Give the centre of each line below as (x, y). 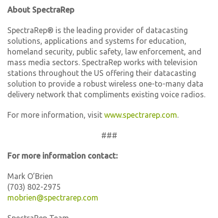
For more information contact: (63, 155)
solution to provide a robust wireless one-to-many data (105, 83)
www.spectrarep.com (141, 115)
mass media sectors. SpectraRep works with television (102, 62)
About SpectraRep (41, 9)
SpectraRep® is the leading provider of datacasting (98, 30)
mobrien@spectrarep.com (53, 197)
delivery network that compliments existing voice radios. (106, 94)
